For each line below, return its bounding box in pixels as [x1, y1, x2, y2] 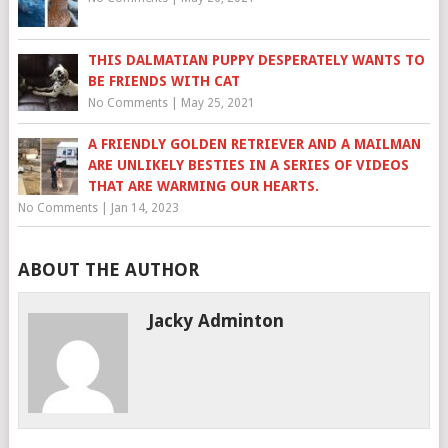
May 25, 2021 [180, 96, 255, 110]
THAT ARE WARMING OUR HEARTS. [87, 178, 319, 194]
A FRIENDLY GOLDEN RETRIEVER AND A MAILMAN [87, 136, 421, 152]
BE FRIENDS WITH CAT [87, 73, 240, 89]
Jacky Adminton [148, 310, 285, 331]
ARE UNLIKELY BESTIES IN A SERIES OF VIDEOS [87, 157, 409, 173]
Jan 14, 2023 [110, 201, 179, 215]
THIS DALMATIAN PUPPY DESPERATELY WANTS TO [87, 52, 425, 68]
